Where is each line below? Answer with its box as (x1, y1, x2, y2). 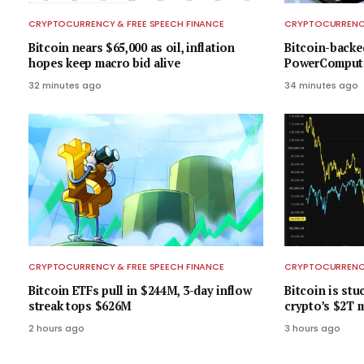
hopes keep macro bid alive (28, 55, 180, 71)
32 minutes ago (28, 79, 102, 93)
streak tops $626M (28, 298, 132, 314)
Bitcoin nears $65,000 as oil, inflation (28, 40, 235, 56)
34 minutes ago (284, 79, 359, 93)
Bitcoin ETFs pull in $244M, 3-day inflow (28, 283, 252, 299)
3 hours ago (284, 322, 341, 336)
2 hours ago (28, 322, 84, 336)
